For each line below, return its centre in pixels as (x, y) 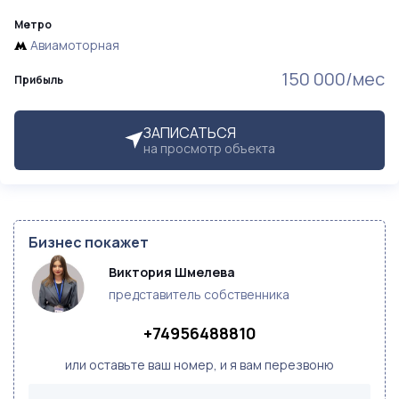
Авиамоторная (75, 45)
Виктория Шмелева (172, 272)
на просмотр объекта (209, 148)
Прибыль (39, 80)
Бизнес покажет (89, 242)
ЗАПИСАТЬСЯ (190, 133)
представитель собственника (199, 294)
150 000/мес (333, 79)
